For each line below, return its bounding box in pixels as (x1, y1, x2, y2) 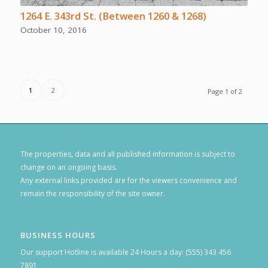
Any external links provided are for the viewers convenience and (20, 175, 237, 186)
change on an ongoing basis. (20, 162, 117, 173)
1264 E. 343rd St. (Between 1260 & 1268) (20, 9, 206, 23)
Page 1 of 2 (208, 87, 243, 96)
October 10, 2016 (20, 25, 87, 36)
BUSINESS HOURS (20, 230, 96, 241)
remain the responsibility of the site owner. (20, 188, 165, 199)
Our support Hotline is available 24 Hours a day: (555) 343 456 (20, 246, 231, 257)
